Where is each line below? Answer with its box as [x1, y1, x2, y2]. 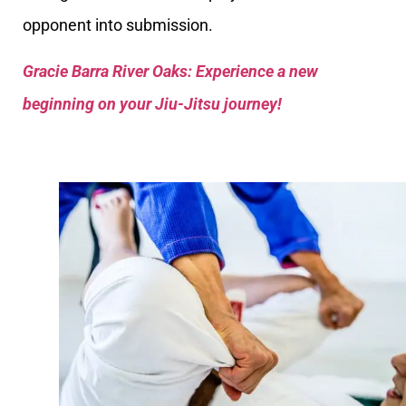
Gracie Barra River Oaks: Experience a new [23, 61, 318, 81]
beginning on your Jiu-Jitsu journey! [23, 93, 282, 113]
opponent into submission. [23, 15, 213, 35]
